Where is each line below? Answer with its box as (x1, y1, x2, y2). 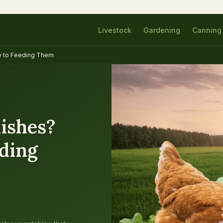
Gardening (143, 26, 180, 34)
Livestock (98, 26, 131, 34)
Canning (192, 26, 222, 34)
